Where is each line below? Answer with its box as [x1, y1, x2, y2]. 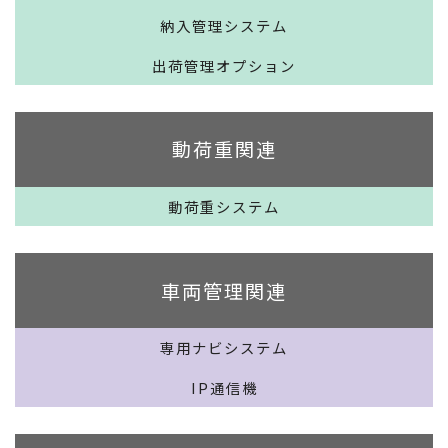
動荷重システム [168, 195, 280, 217]
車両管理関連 [161, 276, 287, 305]
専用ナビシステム [160, 337, 288, 359]
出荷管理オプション [152, 54, 296, 76]
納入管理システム [160, 15, 288, 37]
